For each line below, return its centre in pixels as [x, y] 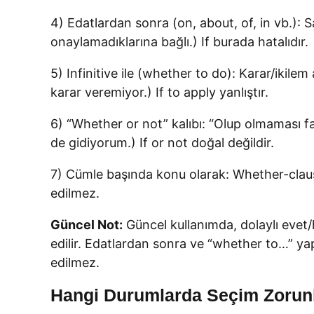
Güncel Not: [87, 225]
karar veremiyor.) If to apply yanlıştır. [159, 92]
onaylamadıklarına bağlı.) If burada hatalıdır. [179, 42]
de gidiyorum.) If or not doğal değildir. [162, 143]
